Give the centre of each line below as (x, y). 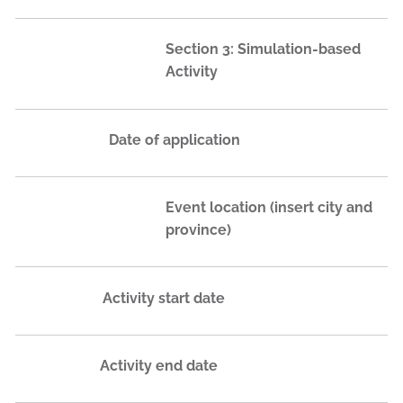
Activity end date (159, 365)
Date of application (175, 139)
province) (198, 230)
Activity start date (164, 298)
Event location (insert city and (269, 208)
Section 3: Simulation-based (263, 49)
